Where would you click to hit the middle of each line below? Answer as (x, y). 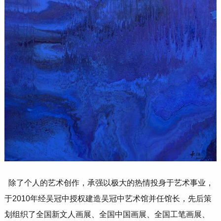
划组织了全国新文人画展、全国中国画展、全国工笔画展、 (107, 215)
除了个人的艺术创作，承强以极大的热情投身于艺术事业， (111, 183)
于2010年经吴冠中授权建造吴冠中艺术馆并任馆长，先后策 (108, 199)
